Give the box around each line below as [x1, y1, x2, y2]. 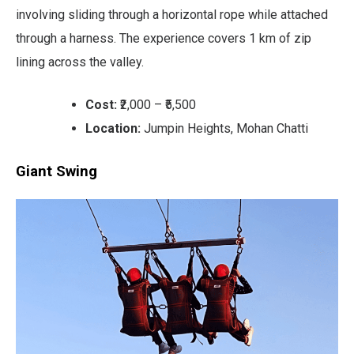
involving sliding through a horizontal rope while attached [16, 6, 328, 22]
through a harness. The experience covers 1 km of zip [16, 30, 311, 46]
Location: [85, 120, 141, 136]
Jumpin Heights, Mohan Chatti [141, 120, 308, 136]
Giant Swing [16, 162, 97, 180]
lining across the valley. [16, 54, 144, 70]
